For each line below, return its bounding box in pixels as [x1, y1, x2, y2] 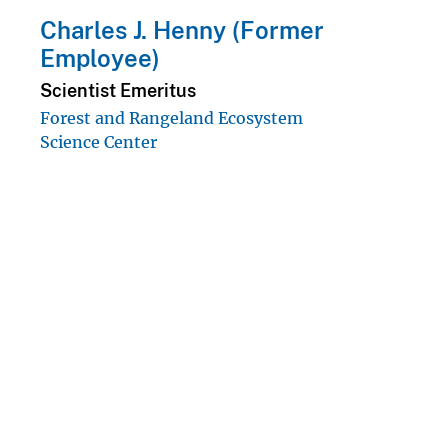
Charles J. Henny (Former [40, 16, 324, 45]
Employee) [40, 44, 160, 73]
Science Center [40, 131, 157, 152]
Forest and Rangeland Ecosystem [40, 107, 303, 128]
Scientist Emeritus [40, 79, 196, 101]
